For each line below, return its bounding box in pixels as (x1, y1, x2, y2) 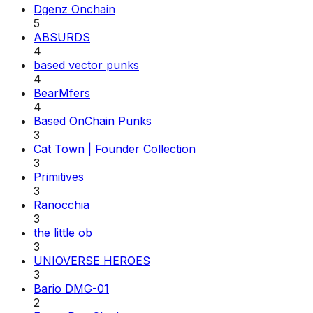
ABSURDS (34, 29, 90, 44)
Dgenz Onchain (34, 1, 115, 16)
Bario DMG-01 (34, 281, 109, 296)
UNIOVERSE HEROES (34, 253, 150, 268)
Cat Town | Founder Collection (34, 141, 196, 156)
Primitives (34, 169, 84, 184)
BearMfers (34, 85, 90, 100)
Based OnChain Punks (34, 113, 152, 128)
